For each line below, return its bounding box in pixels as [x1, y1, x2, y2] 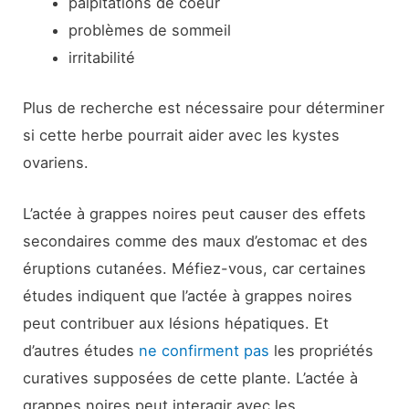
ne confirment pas [139, 341, 270, 361]
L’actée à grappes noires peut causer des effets [23, 204, 367, 224]
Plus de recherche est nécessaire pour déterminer [23, 98, 385, 117]
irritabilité [68, 48, 135, 68]
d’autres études [23, 341, 140, 361]
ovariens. [23, 152, 89, 172]
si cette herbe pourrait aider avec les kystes [23, 125, 341, 144]
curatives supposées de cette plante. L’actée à [23, 369, 359, 388]
